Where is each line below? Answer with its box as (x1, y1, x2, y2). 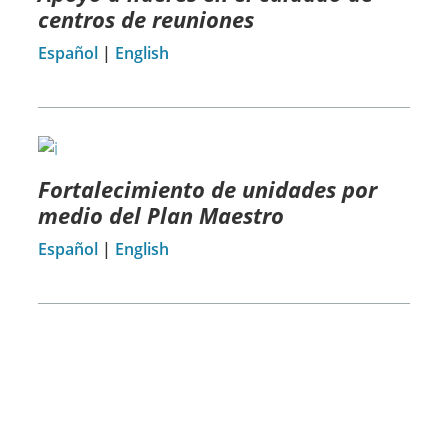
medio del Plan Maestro (37, 200, 284, 231)
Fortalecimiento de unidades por (37, 174, 377, 205)
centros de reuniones (37, 4, 254, 35)
